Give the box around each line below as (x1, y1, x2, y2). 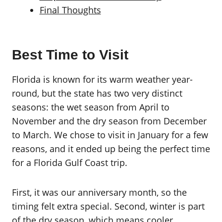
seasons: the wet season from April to (12, 101, 169, 113)
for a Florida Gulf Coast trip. (12, 157, 127, 168)
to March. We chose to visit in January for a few (12, 129, 208, 141)
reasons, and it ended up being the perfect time (12, 143, 210, 155)
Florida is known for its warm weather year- (12, 73, 193, 85)
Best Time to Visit (12, 47, 128, 62)
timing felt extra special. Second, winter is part (12, 200, 205, 212)
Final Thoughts (39, 4, 101, 16)
